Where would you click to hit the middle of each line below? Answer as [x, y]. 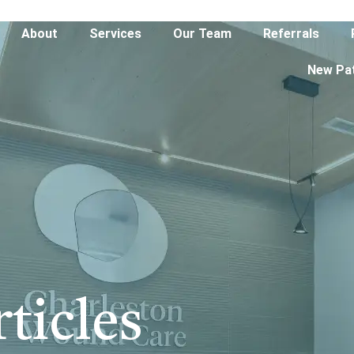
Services [116, 34]
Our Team [203, 34]
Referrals [292, 34]
